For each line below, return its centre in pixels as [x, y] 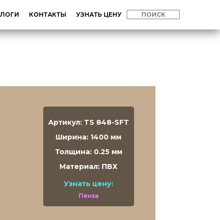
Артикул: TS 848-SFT [88, 122]
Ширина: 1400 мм [89, 137]
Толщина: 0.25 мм [88, 151]
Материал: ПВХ [89, 166]
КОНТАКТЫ [48, 14]
